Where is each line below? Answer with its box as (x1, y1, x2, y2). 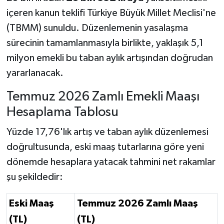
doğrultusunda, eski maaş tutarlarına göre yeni (6, 141, 204, 152)
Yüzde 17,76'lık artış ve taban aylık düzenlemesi (6, 126, 208, 137)
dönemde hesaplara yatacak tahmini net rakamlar (6, 156, 215, 167)
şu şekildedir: (6, 171, 63, 182)
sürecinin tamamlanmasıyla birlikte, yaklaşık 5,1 (6, 38, 203, 48)
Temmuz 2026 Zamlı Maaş (77, 198, 198, 208)
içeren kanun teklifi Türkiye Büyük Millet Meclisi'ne (6, 8, 216, 18)
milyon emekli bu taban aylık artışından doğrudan (6, 53, 213, 63)
